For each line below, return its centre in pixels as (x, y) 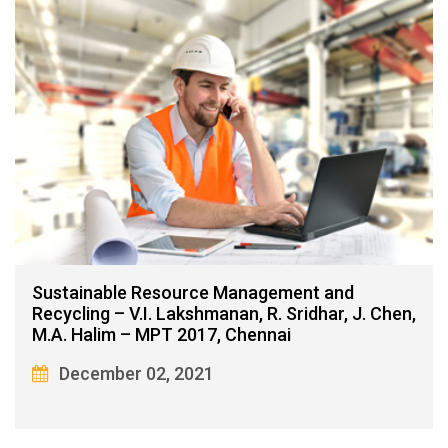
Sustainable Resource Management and (193, 293)
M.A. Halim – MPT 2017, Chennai (161, 335)
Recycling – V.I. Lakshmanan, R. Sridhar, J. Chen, (224, 314)
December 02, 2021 (136, 374)
